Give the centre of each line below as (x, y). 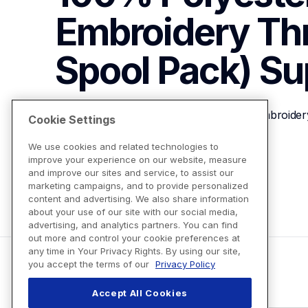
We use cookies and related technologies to (123, 147)
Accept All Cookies (140, 293)
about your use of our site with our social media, (133, 212)
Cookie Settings (72, 120)
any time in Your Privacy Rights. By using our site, (134, 251)
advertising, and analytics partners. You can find (133, 225)
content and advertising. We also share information (139, 199)
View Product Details (124, 165)
